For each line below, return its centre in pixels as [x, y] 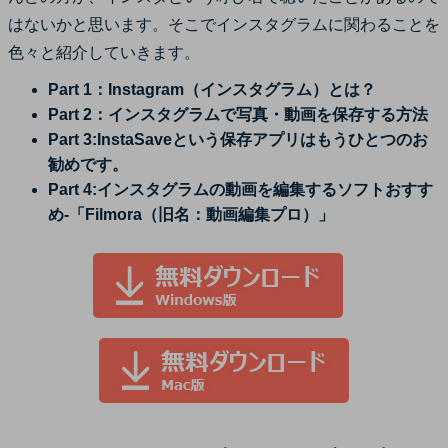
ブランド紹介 [66, 102]
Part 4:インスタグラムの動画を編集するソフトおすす [240, 189]
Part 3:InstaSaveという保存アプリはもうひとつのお [238, 139]
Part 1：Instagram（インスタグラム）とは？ [212, 89]
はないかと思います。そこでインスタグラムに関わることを [224, 24]
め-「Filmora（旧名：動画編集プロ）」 [191, 214]
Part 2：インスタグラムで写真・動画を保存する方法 [238, 114]
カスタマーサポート [87, 61]
